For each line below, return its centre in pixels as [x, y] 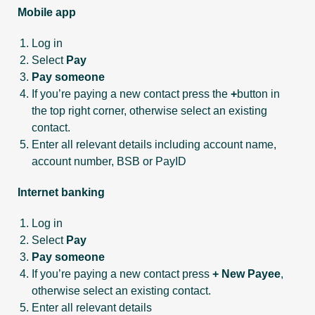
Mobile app [47, 12]
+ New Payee [246, 274]
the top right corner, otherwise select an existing [149, 111]
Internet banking [61, 192]
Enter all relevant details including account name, [154, 144]
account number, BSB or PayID [109, 161]
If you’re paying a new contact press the [131, 94]
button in [258, 94]
